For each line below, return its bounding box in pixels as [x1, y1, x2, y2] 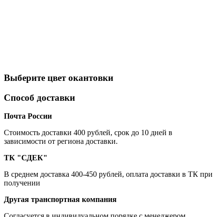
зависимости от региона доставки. [4, 137, 118, 146]
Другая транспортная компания [4, 195, 117, 204]
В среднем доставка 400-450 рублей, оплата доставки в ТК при [4, 170, 213, 179]
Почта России [4, 112, 52, 121]
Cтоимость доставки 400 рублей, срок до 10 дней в [4, 128, 172, 137]
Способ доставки [4, 92, 75, 103]
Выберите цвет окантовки [4, 72, 113, 83]
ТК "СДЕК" [4, 154, 47, 162]
